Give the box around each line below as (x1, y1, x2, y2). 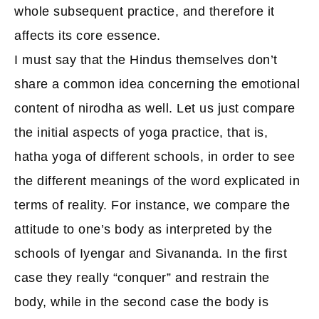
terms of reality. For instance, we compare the (14, 198, 290, 212)
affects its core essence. (14, 28, 161, 43)
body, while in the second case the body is (14, 295, 268, 309)
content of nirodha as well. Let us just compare (14, 101, 296, 115)
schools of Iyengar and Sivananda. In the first (14, 246, 287, 261)
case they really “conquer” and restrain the (14, 271, 270, 285)
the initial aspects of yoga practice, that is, (14, 125, 268, 140)
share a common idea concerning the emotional (14, 77, 300, 91)
